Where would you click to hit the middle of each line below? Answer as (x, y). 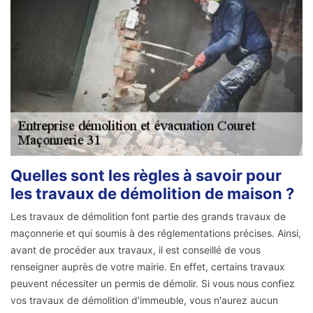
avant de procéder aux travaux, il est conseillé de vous (136, 249)
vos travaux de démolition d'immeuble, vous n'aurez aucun (144, 300)
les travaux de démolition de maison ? (152, 193)
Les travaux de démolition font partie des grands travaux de (148, 216)
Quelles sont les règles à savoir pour (146, 175)
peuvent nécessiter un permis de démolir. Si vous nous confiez (153, 283)
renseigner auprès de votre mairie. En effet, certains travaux (148, 266)
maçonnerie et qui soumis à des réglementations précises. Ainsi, (156, 233)
